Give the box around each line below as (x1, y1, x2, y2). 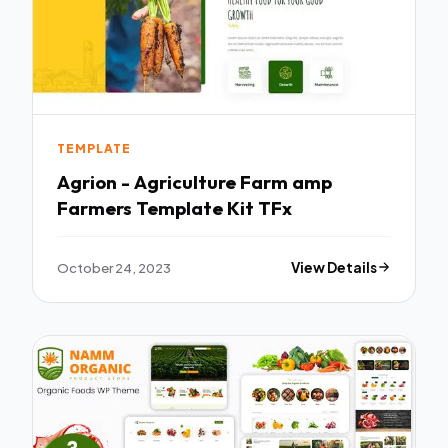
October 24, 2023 (57, 258, 171, 276)
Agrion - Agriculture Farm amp (57, 169, 332, 194)
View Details (291, 258, 378, 276)
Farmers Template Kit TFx (57, 195, 292, 220)
